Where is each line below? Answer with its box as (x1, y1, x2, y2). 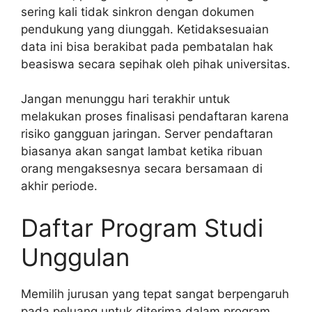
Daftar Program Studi (21, 212, 263, 242)
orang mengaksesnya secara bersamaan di (21, 162, 263, 176)
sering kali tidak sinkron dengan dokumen (21, 4, 254, 19)
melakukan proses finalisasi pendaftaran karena (21, 109, 289, 124)
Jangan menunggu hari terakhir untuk (21, 92, 230, 107)
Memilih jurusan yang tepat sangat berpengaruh (21, 286, 289, 301)
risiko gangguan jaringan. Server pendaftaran (21, 127, 273, 141)
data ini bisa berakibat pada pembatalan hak (21, 39, 273, 54)
